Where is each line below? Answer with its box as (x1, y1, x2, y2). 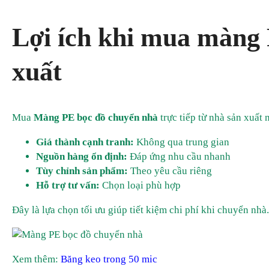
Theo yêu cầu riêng (128, 165, 212, 177)
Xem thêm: (12, 253, 61, 265)
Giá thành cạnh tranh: (36, 136, 134, 148)
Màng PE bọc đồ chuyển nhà (34, 112, 158, 124)
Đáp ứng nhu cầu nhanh (127, 151, 231, 163)
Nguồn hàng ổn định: (36, 151, 127, 163)
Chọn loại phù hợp (100, 180, 181, 192)
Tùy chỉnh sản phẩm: (36, 165, 128, 177)
